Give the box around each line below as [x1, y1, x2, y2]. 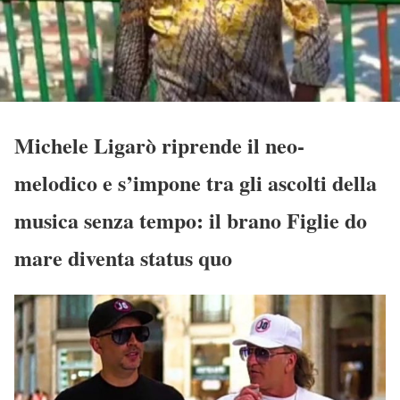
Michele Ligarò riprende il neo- [14, 129, 304, 161]
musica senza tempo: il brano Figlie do [14, 204, 367, 236]
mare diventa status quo [14, 241, 232, 273]
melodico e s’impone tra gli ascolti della [14, 166, 377, 198]
